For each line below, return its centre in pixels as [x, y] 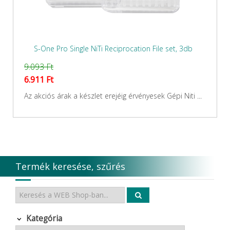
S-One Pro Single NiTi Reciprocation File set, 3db [113, 49]
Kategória [44, 219]
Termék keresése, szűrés [70, 167]
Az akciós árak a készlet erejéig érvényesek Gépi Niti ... [113, 96]
